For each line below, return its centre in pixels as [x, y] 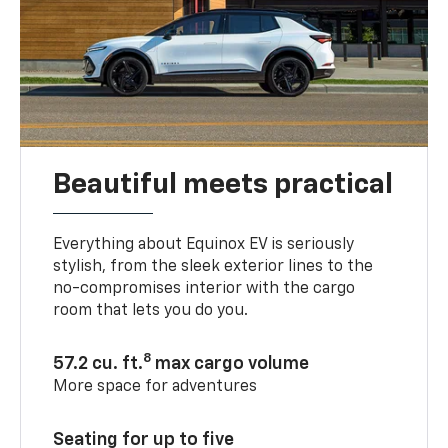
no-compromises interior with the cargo [204, 288]
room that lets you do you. [151, 310]
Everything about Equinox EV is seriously [204, 244]
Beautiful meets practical [223, 184]
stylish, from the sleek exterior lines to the [213, 266]
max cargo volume [230, 363]
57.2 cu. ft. [98, 363]
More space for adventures [155, 386]
